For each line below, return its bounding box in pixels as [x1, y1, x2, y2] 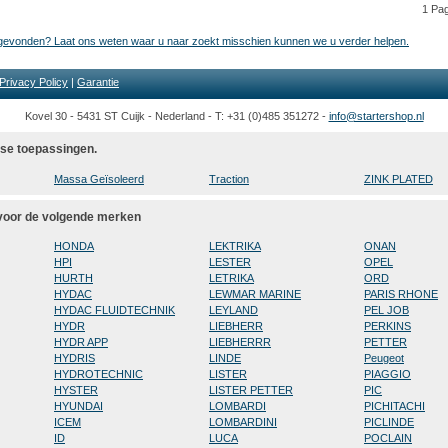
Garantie [77, 76, 119, 88]
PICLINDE [364, 416, 414, 429]
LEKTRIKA [209, 240, 261, 253]
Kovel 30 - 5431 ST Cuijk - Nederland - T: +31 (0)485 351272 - [24, 109, 329, 122]
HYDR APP [54, 336, 108, 349]
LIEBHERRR [209, 336, 271, 349]
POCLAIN [364, 432, 412, 445]
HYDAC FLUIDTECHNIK [54, 304, 175, 317]
